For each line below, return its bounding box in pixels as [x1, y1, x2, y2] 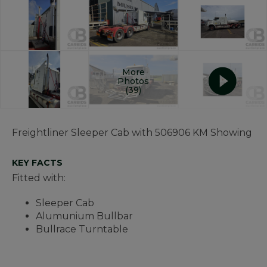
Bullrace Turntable [36, 223, 128, 235]
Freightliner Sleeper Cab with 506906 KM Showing [12, 127, 252, 139]
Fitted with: [12, 172, 66, 184]
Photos [117, 75, 150, 86]
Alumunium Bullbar [36, 210, 133, 222]
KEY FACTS [12, 157, 63, 169]
